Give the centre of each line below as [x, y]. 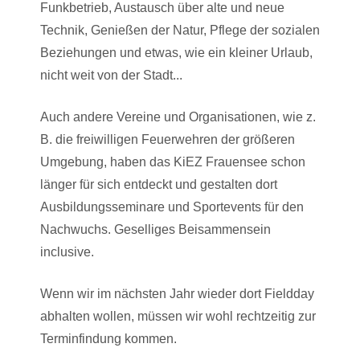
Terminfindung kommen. [108, 339]
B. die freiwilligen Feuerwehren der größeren [168, 139]
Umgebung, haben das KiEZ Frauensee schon [173, 162]
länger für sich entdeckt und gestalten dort [159, 184]
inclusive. [67, 252]
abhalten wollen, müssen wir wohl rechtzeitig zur [178, 316]
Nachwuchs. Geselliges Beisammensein [155, 229]
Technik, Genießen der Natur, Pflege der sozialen [180, 30]
